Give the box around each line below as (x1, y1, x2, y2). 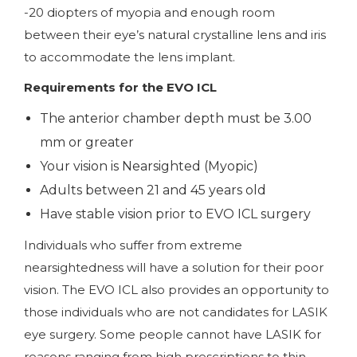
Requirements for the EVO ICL (24, 79, 217, 95)
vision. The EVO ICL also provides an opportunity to (24, 281, 329, 297)
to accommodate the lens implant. (24, 49, 235, 65)
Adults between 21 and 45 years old (40, 182, 266, 198)
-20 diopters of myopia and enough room (24, 4, 275, 20)
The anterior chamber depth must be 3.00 (40, 110, 312, 126)
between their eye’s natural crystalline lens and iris (24, 26, 326, 42)
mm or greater (40, 134, 134, 150)
